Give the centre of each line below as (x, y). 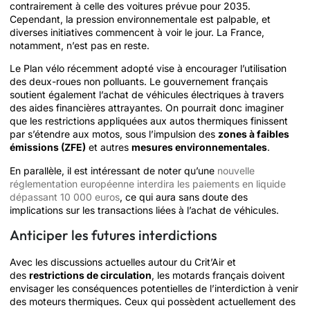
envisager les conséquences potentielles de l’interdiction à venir (154, 289)
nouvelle (236, 170)
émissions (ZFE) (48, 147)
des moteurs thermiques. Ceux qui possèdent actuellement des (153, 302)
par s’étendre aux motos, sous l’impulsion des (114, 134)
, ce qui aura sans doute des (184, 197)
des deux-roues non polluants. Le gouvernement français (139, 82)
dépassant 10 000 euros (65, 197)
